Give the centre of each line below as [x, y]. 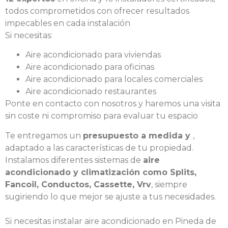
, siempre [169, 184]
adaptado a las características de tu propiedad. [99, 148]
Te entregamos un [44, 135]
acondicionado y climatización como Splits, [101, 172]
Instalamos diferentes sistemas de [74, 160]
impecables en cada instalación [68, 23]
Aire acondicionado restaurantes [91, 92]
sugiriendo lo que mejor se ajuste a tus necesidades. [110, 196]
